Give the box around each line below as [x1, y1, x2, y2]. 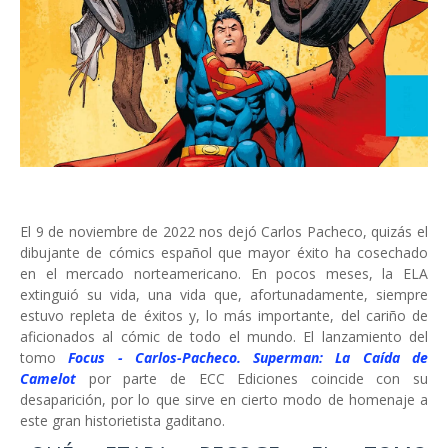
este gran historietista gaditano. [20, 410, 225, 430]
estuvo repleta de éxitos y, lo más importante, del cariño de [20, 305, 428, 325]
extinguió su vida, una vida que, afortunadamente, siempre [20, 284, 428, 304]
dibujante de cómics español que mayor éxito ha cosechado [20, 242, 428, 262]
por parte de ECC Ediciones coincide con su [76, 368, 428, 388]
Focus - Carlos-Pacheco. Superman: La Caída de [68, 347, 429, 367]
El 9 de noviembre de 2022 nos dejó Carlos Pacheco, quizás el [20, 221, 428, 241]
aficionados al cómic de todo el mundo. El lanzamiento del [20, 326, 428, 346]
